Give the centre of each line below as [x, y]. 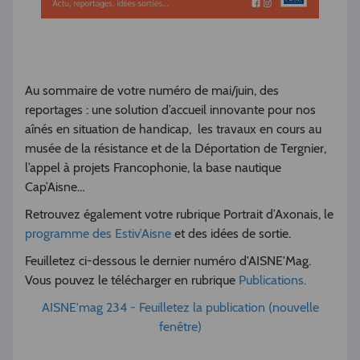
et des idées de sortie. [231, 234]
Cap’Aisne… [55, 187]
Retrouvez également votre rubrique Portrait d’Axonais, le [179, 215]
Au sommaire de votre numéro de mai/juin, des [152, 91]
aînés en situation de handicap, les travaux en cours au [173, 129]
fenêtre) [180, 327]
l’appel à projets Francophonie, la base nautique [153, 168]
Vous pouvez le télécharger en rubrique [132, 280]
